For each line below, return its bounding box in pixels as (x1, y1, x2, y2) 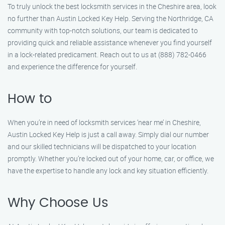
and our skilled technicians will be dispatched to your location (8, 142, 196, 151)
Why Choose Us (8, 196, 108, 209)
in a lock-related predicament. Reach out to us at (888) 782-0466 (8, 50, 206, 59)
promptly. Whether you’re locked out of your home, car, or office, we (8, 154, 214, 163)
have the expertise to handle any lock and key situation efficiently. (8, 166, 208, 175)
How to (8, 92, 52, 105)
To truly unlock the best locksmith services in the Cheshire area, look (8, 2, 216, 11)
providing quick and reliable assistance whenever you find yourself (8, 38, 212, 47)
